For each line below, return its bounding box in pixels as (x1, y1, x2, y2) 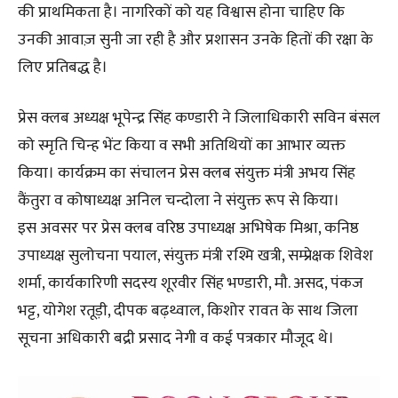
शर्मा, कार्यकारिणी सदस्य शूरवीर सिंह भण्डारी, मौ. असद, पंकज (18, 269, 363, 297)
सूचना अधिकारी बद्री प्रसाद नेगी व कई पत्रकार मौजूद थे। (18, 324, 334, 352)
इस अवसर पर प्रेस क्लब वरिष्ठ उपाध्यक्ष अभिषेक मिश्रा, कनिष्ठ (18, 214, 359, 242)
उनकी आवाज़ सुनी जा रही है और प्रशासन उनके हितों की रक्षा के (18, 26, 373, 53)
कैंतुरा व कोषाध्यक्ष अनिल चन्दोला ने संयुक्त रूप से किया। (18, 187, 339, 214)
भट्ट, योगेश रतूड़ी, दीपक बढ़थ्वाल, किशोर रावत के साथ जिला (18, 297, 358, 324)
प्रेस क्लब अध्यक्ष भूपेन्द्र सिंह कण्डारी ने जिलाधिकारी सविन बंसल (18, 104, 380, 131)
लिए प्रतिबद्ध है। (18, 53, 107, 81)
